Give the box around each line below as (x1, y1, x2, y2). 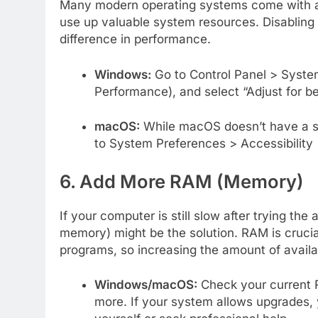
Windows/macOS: (94, 278, 197, 292)
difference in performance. (60, 32, 211, 47)
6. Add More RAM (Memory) (60, 170, 304, 192)
